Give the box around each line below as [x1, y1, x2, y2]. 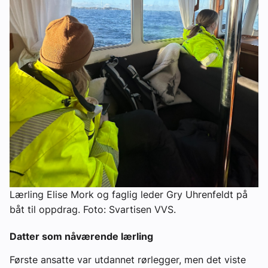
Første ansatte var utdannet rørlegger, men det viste [10, 254, 246, 266]
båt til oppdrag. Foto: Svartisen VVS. [10, 203, 176, 215]
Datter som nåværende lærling [10, 230, 153, 243]
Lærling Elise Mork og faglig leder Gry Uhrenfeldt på [10, 188, 248, 200]
